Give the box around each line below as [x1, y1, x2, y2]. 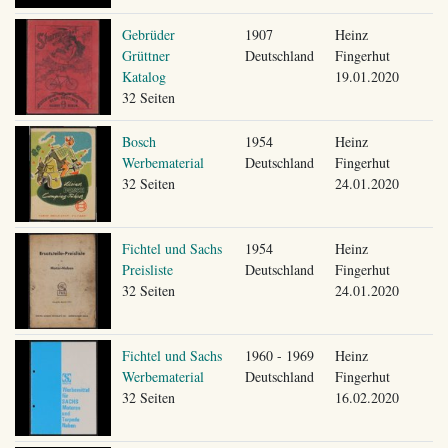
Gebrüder [121, 24, 175, 44]
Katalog [121, 66, 166, 86]
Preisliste [121, 259, 173, 279]
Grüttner [121, 45, 170, 65]
